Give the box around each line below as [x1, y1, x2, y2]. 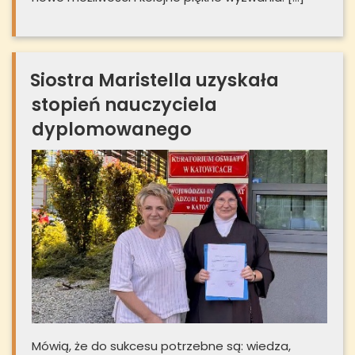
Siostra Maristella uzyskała [30, 67, 279, 94]
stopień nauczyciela [32, 92, 217, 118]
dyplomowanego [32, 116, 192, 143]
